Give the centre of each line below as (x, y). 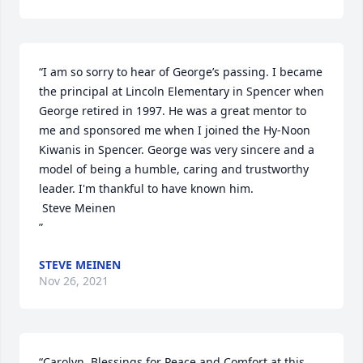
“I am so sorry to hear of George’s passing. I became (181, 72)
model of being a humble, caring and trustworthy (174, 169)
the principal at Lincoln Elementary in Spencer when (181, 91)
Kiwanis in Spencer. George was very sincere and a (177, 149)
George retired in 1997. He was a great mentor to (173, 111)
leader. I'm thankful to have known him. (148, 188)
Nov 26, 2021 (74, 281)
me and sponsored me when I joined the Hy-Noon (175, 130)
